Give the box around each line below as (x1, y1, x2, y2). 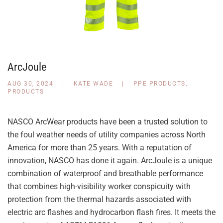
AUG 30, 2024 (7, 80, 53, 87)
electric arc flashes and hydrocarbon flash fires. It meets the (7, 208, 216, 217)
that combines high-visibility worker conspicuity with (7, 182, 191, 191)
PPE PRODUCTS (133, 80, 186, 87)
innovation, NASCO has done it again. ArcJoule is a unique (7, 156, 212, 165)
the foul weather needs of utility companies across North (7, 130, 206, 139)
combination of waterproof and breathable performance (7, 169, 203, 178)
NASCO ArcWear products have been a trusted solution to (7, 117, 208, 126)
